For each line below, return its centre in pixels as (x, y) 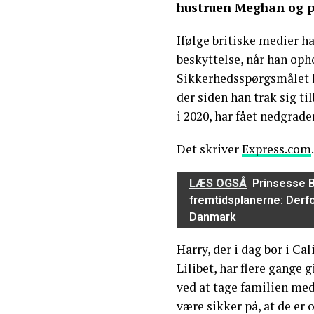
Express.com (277, 149)
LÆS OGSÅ (218, 183)
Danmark (213, 217)
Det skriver (209, 149)
